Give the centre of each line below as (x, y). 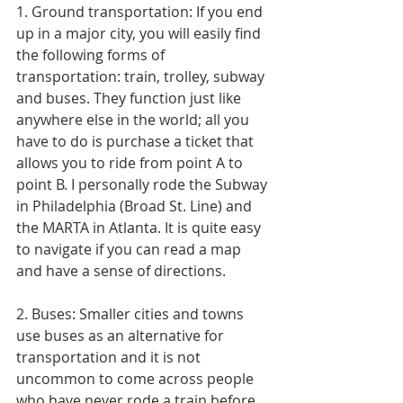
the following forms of (92, 55)
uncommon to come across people (137, 379)
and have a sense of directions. (123, 271)
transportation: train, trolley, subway (142, 77)
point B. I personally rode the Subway (143, 185)
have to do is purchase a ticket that (137, 142)
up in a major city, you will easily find (140, 34)
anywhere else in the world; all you (134, 120)
